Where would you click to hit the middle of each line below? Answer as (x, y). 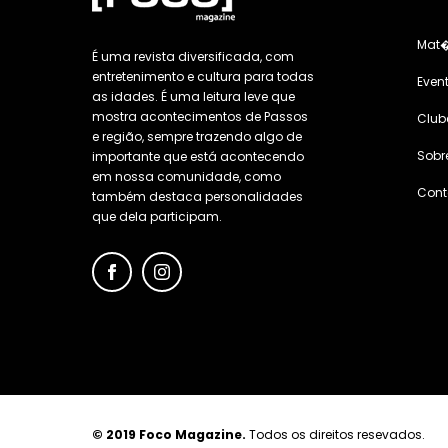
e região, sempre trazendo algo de (197, 137)
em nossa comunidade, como (186, 177)
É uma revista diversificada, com (193, 57)
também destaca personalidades (197, 197)
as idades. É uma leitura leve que (193, 97)
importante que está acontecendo (198, 157)
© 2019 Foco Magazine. (169, 435)
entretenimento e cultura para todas (203, 77)
